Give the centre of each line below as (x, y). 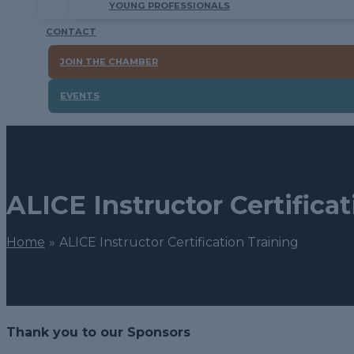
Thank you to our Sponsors (98, 332)
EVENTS (80, 96)
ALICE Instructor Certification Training (179, 243)
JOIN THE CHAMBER (109, 62)
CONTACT (71, 32)
